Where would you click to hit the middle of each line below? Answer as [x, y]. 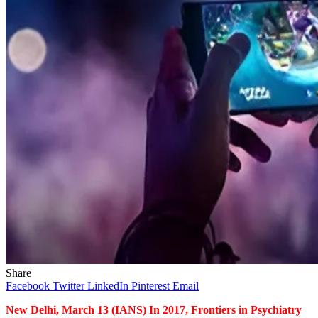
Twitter [68, 286]
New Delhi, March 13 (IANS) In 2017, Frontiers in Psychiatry [154, 310]
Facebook [28, 286]
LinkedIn [108, 286]
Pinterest [150, 286]
